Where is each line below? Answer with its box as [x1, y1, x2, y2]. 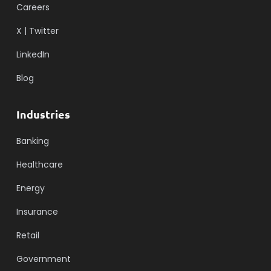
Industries [16, 106, 70, 121]
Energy [16, 181, 45, 194]
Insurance [16, 205, 58, 218]
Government [16, 252, 71, 265]
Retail [16, 229, 39, 241]
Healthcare [16, 158, 63, 171]
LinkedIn [16, 48, 50, 60]
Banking [16, 134, 49, 147]
